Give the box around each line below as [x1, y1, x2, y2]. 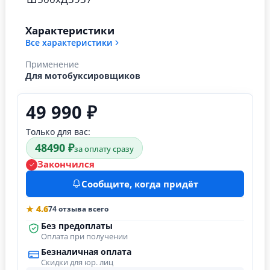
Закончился [37, 159, 95, 171]
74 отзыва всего [48, 203, 108, 214]
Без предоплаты [41, 220, 113, 231]
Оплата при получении [41, 231, 128, 242]
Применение [25, 58, 79, 70]
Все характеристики [25, 37, 113, 48]
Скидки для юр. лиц [41, 257, 113, 268]
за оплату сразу [74, 143, 134, 154]
